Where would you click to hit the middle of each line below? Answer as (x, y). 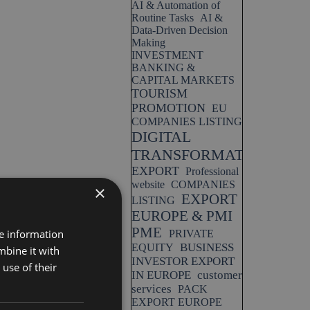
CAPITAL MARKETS (183, 80)
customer (220, 275)
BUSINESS (207, 247)
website (148, 184)
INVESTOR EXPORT (183, 261)
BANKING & (163, 67)
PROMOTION (168, 108)
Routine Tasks (163, 18)
